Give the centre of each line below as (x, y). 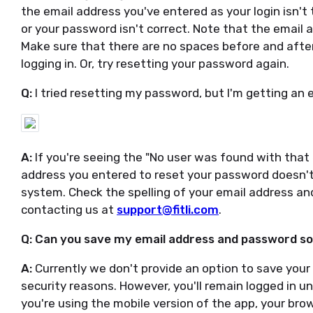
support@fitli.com (168, 210)
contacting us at (69, 210)
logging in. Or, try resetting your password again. (155, 64)
